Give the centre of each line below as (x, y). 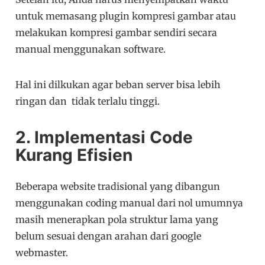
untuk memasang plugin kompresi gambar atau (126, 16)
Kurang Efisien (74, 155)
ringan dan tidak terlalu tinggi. (88, 101)
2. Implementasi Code (104, 138)
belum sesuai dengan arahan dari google (109, 236)
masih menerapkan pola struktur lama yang (117, 220)
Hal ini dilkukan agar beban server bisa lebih (118, 85)
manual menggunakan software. (91, 49)
